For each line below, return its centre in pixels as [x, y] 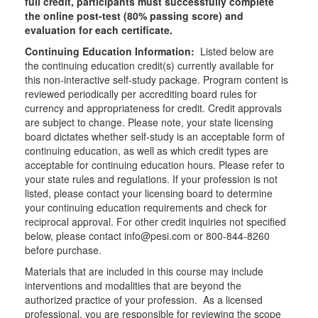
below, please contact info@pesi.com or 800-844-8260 [147, 236]
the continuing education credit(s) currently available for [149, 66]
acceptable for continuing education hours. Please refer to [155, 165]
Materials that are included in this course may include [144, 272]
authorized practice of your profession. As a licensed [144, 300]
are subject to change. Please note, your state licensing [149, 122]
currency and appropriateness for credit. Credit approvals [153, 108]
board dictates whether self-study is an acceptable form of [155, 137]
